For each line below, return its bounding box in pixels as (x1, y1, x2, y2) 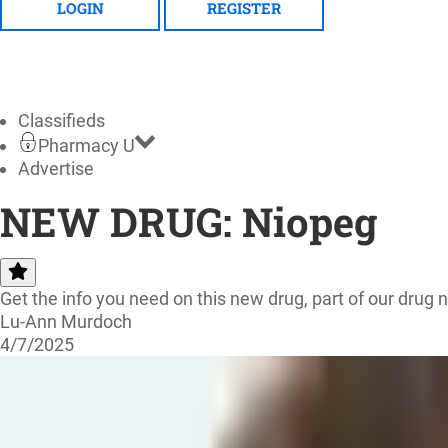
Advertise (18, 157, 94, 179)
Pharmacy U (38, 134, 135, 156)
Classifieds (18, 109, 105, 131)
